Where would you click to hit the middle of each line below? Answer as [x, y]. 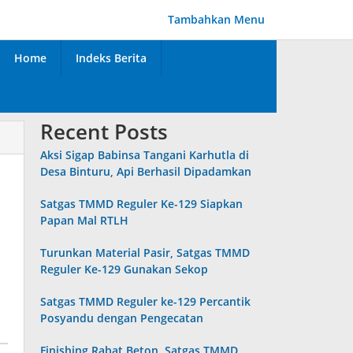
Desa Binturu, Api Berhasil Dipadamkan [146, 171]
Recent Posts [104, 132]
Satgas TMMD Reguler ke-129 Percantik [146, 301]
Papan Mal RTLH [85, 220]
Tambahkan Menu [216, 19]
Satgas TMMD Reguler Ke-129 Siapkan [142, 204]
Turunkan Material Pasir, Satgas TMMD [145, 253]
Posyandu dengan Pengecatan [122, 318]
